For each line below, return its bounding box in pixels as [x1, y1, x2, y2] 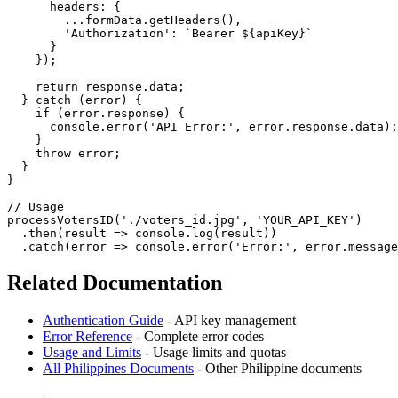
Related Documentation [7, 271, 222, 295]
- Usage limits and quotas [141, 344, 286, 360]
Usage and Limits [43, 344, 141, 360]
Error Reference [43, 328, 132, 344]
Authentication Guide [43, 312, 163, 328]
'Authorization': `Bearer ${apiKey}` [7, 27, 313, 41]
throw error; [7, 147, 121, 161]
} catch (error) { [7, 93, 142, 107]
